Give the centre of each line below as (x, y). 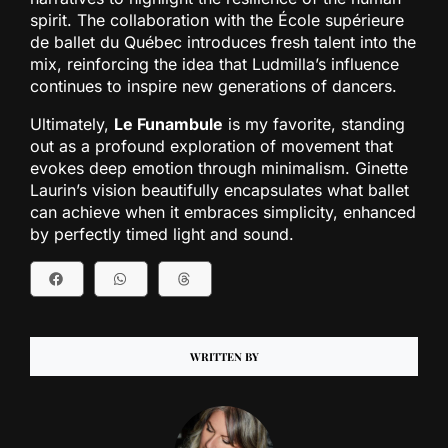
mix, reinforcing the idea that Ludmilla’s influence (214, 63)
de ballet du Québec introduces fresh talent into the (223, 41)
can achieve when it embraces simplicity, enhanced (223, 211)
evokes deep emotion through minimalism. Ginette (219, 167)
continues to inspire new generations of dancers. (213, 85)
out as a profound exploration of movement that (211, 145)
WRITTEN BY (224, 356)
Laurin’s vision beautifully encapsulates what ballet (219, 189)
